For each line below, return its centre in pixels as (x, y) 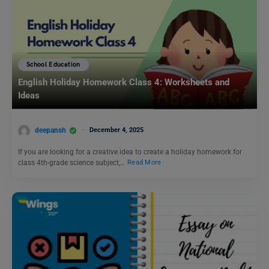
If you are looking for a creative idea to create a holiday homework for (130, 152)
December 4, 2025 (116, 130)
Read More (144, 163)
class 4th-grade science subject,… (72, 162)
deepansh (50, 130)
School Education (53, 64)
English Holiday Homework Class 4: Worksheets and (124, 83)
